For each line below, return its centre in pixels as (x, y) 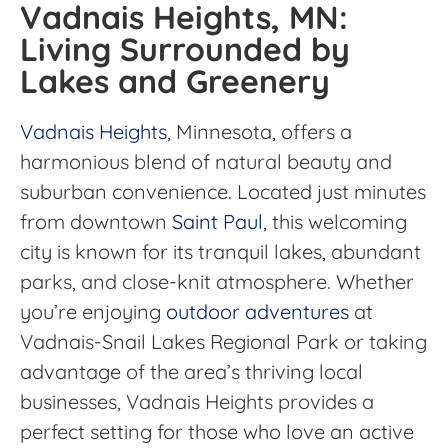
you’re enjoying (93, 312)
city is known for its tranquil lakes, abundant (220, 252)
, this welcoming (335, 222)
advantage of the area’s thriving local (191, 372)
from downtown (96, 222)
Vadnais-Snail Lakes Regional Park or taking (223, 342)
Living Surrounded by (185, 49)
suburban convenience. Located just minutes (223, 192)
